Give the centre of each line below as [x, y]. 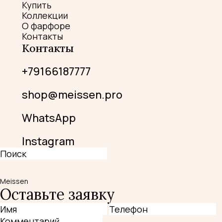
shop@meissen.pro [72, 94]
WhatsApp [49, 118]
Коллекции [45, 15]
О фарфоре [46, 26]
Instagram [48, 141]
